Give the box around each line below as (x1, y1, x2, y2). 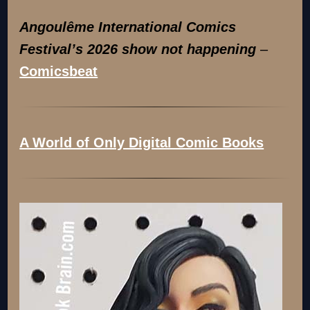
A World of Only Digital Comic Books (19, 134, 264, 150)
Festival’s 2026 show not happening (19, 41, 257, 57)
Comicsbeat (19, 63, 98, 79)
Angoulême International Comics (19, 19, 237, 35)
